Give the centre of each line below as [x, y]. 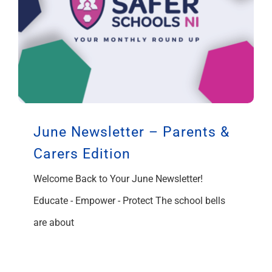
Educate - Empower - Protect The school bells [129, 200]
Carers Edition [82, 154]
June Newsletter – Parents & [131, 132]
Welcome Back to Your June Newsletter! [118, 178]
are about [54, 222]
